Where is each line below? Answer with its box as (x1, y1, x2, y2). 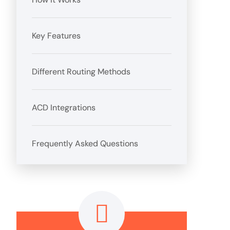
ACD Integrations (32, 102, 96, 113)
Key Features (32, 30, 81, 42)
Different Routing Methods (32, 66, 131, 78)
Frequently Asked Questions (32, 138, 139, 149)
